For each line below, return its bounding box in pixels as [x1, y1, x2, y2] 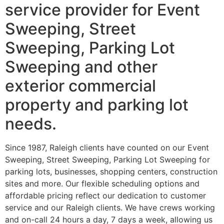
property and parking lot [5, 95, 188, 115]
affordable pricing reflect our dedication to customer [5, 190, 206, 201]
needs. [5, 114, 56, 134]
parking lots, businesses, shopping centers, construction [5, 166, 217, 177]
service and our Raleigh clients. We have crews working [5, 202, 215, 213]
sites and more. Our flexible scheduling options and [5, 178, 199, 189]
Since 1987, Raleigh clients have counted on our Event [5, 142, 209, 153]
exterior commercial [5, 76, 156, 96]
